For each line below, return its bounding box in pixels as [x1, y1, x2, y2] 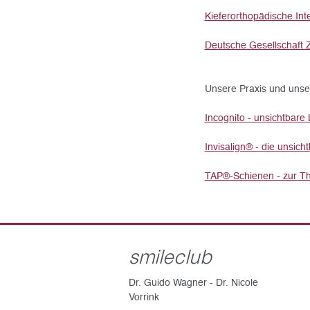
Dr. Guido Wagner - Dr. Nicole [128, 278, 258, 288]
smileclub [128, 245, 212, 268]
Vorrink [128, 293, 159, 302]
